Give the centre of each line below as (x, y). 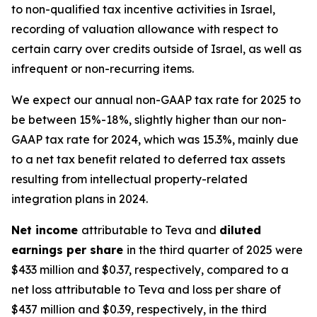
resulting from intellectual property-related (129, 179)
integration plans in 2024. (80, 199)
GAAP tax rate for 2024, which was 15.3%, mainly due (155, 139)
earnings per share (69, 250)
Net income (46, 230)
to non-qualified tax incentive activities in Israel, (143, 9)
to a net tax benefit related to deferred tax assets (148, 159)
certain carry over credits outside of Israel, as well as (156, 49)
